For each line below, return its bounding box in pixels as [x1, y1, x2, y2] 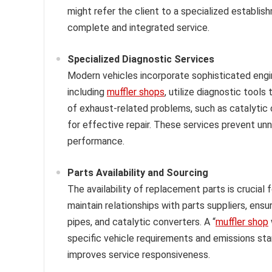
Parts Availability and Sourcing [67, 166, 208, 178]
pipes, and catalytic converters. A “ [67, 216, 216, 228]
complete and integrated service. [67, 21, 209, 33]
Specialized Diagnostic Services [67, 53, 214, 65]
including [67, 86, 107, 98]
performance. [67, 135, 124, 147]
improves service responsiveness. [67, 248, 210, 260]
